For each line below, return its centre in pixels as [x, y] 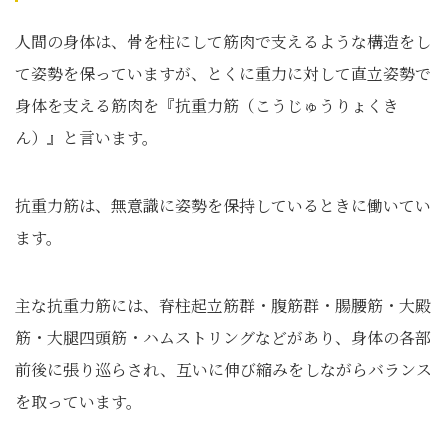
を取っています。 [78, 401]
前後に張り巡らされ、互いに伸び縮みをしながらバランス [223, 369]
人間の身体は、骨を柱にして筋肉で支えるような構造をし [223, 41]
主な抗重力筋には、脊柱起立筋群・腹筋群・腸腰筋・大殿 [223, 305]
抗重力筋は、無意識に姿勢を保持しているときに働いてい [223, 205]
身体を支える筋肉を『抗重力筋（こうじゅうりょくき [207, 105]
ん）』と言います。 [86, 137]
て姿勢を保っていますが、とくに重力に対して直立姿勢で [223, 73]
